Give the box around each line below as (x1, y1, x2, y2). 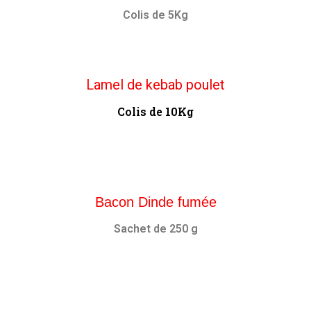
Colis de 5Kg (123, 8, 188, 22)
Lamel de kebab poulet (86, 76, 225, 93)
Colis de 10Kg (117, 104, 194, 119)
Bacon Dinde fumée (94, 194, 217, 210)
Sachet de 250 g (113, 222, 198, 235)
